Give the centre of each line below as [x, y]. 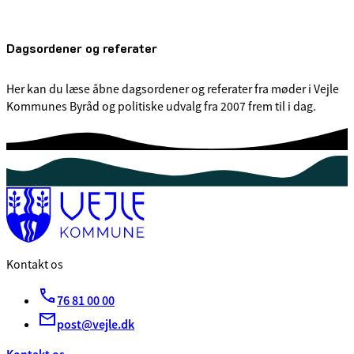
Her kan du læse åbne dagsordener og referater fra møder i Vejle [173, 89]
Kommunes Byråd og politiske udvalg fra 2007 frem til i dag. [161, 106]
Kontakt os [35, 265]
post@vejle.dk [96, 324]
